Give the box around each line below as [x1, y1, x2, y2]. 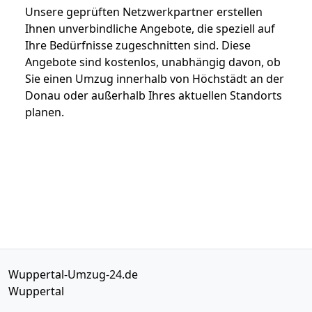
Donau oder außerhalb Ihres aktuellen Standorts [25, 87, 282, 103]
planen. [25, 104, 64, 120]
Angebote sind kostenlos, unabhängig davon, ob [25, 54, 281, 70]
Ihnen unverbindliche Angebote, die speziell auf [25, 20, 275, 36]
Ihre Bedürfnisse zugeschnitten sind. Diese [25, 37, 251, 53]
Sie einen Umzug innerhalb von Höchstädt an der [25, 70, 284, 86]
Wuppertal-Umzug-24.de [8, 266, 138, 282]
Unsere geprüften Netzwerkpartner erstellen [25, 3, 263, 19]
